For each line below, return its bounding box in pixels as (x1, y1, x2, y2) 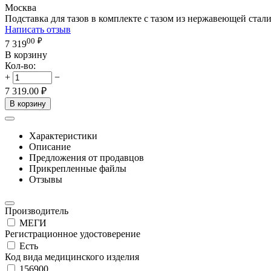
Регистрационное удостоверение (5, 229, 140, 240)
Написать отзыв (5, 24, 71, 34)
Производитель (5, 206, 68, 217)
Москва (5, 2, 36, 13)
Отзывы (29, 174, 62, 185)
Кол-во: (5, 60, 36, 71)
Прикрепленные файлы (29, 163, 126, 174)
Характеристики (29, 131, 97, 142)
